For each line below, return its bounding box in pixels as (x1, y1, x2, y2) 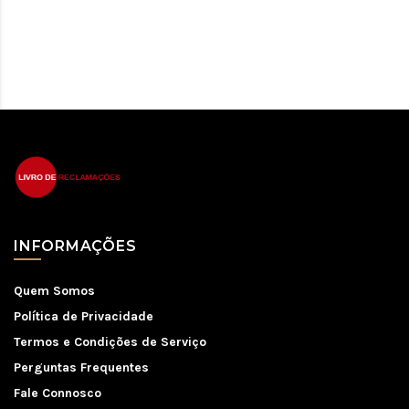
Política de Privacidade (14, 309, 153, 325)
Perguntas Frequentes (14, 360, 149, 376)
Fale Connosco (14, 385, 101, 402)
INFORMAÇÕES (14, 237, 137, 256)
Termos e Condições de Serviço (14, 334, 206, 351)
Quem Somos (14, 283, 95, 299)
